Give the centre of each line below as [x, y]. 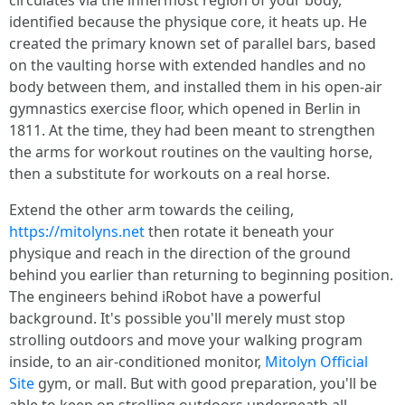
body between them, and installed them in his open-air [196, 87]
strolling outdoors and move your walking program [186, 340]
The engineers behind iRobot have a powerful [165, 297]
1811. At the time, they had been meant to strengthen [192, 130]
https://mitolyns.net [77, 231]
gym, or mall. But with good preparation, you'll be [206, 383]
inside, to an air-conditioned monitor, [137, 362]
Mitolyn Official [316, 362]
